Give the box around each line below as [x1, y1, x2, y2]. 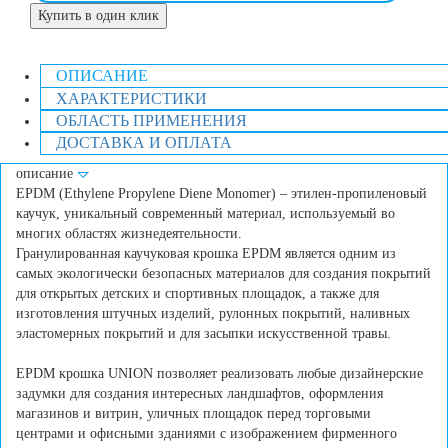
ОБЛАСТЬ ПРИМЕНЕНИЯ [56, 112, 247, 130]
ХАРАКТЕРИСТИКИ [56, 90, 207, 108]
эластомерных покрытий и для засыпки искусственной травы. [16, 326, 391, 342]
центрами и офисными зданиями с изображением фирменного [16, 426, 397, 442]
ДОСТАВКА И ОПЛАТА [56, 134, 232, 152]
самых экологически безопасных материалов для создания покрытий [16, 266, 431, 282]
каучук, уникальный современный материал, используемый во [16, 206, 395, 222]
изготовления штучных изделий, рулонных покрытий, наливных [16, 306, 410, 322]
